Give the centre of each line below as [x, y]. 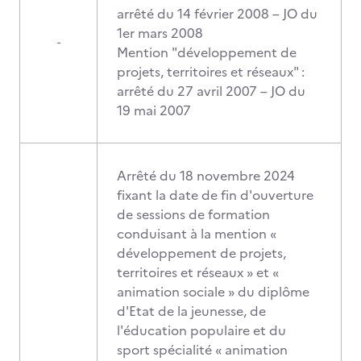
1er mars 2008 [160, 33]
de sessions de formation [193, 214]
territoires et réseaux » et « [198, 272]
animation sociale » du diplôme [213, 292]
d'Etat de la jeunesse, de [191, 311]
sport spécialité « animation [202, 350]
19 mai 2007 [154, 110]
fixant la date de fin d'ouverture [215, 195]
